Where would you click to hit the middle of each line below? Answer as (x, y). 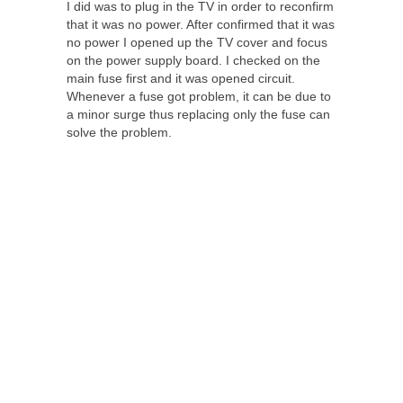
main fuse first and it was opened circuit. (181, 78)
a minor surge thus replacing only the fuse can (198, 114)
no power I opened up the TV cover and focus (197, 42)
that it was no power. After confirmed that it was (201, 24)
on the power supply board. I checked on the (193, 60)
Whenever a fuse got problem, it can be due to (199, 96)
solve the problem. (119, 132)
